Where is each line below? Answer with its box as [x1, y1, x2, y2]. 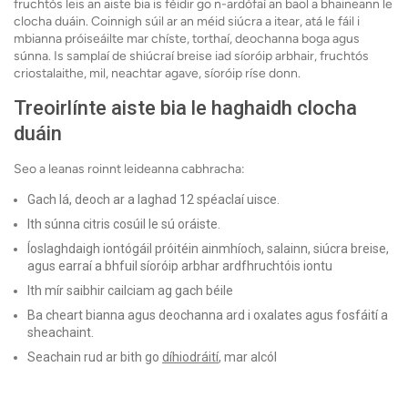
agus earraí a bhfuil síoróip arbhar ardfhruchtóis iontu [27, 259, 332, 274]
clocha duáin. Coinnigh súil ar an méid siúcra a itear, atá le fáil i [14, 14, 360, 30]
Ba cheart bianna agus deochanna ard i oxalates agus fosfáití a [27, 308, 388, 323]
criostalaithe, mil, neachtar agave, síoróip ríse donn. [14, 66, 301, 82]
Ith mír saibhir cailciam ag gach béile [27, 283, 233, 299]
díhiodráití [162, 350, 219, 365]
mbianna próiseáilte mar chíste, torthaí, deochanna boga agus [14, 31, 360, 47]
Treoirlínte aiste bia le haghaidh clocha [14, 97, 357, 120]
